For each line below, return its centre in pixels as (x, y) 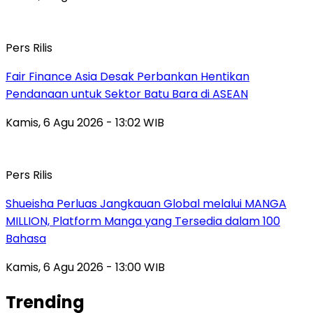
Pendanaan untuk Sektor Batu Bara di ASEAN (127, 94)
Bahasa (26, 238)
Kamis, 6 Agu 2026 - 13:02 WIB (85, 122)
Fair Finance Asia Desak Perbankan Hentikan (128, 76)
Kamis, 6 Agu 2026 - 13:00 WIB (85, 267)
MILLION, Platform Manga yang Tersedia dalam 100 (143, 221)
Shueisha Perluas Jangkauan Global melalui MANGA (146, 203)
